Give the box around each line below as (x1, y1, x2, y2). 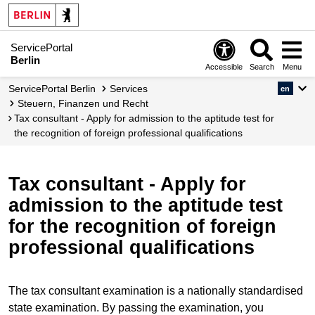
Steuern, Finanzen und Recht (24, 98, 148, 109)
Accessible (205, 62, 243, 71)
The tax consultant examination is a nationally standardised (8, 285, 303, 297)
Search (249, 62, 274, 71)
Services (116, 83, 148, 94)
